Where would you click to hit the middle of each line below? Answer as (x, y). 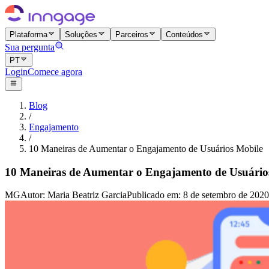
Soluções (81, 35)
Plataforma (29, 35)
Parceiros (131, 35)
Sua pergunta (30, 47)
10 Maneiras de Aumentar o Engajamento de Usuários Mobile (146, 148)
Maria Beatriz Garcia (87, 195)
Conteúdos (184, 35)
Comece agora (55, 71)
